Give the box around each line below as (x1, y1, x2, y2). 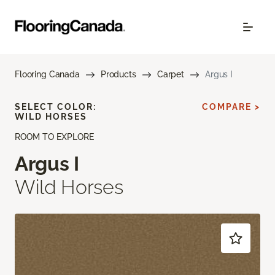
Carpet (157, 69, 184, 79)
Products (100, 69, 136, 79)
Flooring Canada (15, 69, 80, 79)
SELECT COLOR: (15, 102, 96, 112)
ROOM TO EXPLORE (15, 132, 94, 142)
